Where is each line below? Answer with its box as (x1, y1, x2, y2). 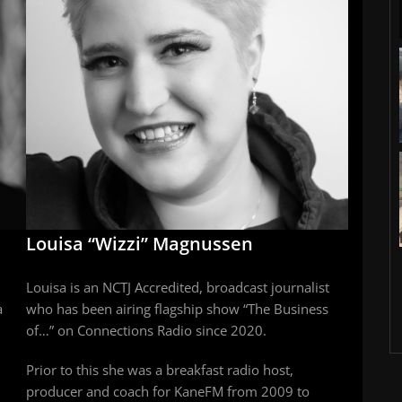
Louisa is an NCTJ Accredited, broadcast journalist (26, 278, 329, 297)
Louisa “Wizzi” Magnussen (26, 232, 253, 257)
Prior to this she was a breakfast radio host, (26, 361, 293, 380)
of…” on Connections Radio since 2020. (26, 321, 267, 340)
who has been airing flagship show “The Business (26, 300, 328, 319)
